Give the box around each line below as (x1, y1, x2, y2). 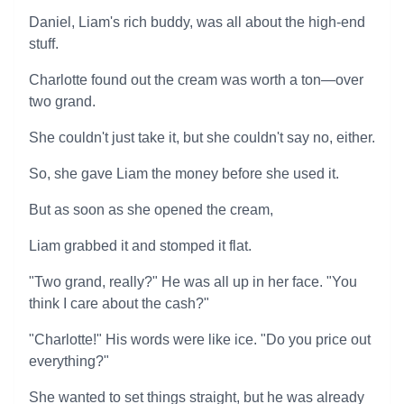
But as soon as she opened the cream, (29, 202, 273, 217)
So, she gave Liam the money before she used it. (29, 166, 339, 181)
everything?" (29, 353, 109, 369)
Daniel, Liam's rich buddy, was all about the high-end (29, 14, 365, 30)
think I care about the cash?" (29, 296, 209, 311)
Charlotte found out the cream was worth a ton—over (29, 72, 363, 87)
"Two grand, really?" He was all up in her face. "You (29, 274, 357, 289)
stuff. (29, 36, 59, 51)
